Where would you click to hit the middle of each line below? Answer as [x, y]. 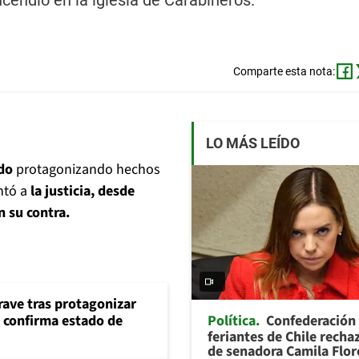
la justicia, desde [81, 192]
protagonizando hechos [87, 170]
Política [232, 321]
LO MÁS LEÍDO [253, 143]
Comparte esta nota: [284, 72]
